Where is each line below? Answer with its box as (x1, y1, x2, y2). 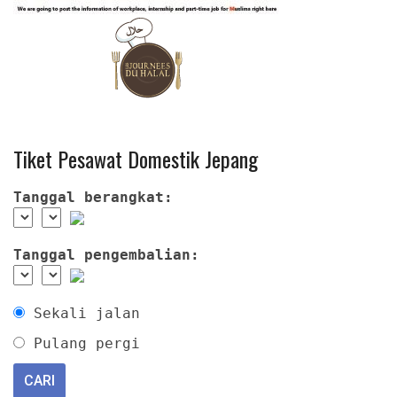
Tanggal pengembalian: (13, 245, 199, 263)
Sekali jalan (34, 304, 140, 322)
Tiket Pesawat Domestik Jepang (13, 142, 258, 175)
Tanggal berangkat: (13, 188, 173, 206)
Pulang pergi (34, 334, 140, 352)
